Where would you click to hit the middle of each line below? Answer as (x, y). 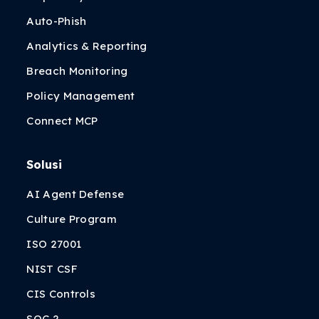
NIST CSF (52, 269)
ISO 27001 (54, 244)
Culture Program (72, 219)
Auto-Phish (57, 21)
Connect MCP (62, 121)
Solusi (45, 164)
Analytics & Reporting (87, 46)
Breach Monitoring (77, 71)
